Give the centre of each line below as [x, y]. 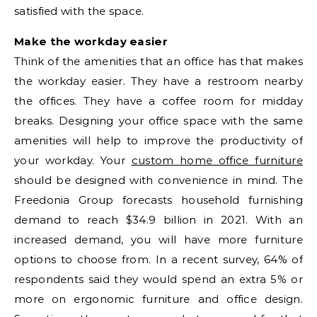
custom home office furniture [217, 161]
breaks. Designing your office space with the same [158, 121]
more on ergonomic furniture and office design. [158, 299]
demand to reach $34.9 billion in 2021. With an [158, 220]
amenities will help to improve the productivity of [158, 141]
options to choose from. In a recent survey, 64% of [158, 260]
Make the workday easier [91, 42]
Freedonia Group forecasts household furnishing [158, 200]
